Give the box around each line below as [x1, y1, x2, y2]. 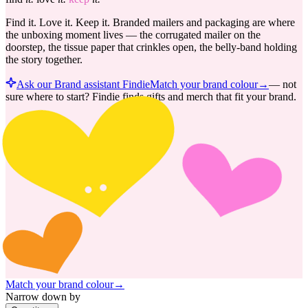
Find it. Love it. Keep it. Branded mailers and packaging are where [5, 16, 295, 28]
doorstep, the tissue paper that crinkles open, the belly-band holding [5, 41, 297, 53]
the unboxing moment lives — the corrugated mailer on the [5, 28, 261, 41]
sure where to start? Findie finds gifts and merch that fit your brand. [5, 90, 296, 102]
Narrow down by [5, 291, 80, 303]
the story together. [5, 53, 82, 65]
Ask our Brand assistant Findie [16, 78, 150, 90]
